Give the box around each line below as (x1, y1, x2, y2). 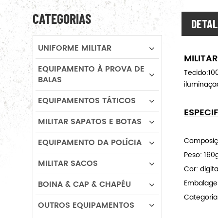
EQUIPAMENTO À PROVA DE (38, 63, 145, 75)
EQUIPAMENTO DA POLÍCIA (38, 136, 142, 149)
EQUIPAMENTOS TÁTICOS (38, 94, 136, 107)
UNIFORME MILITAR (38, 42, 111, 54)
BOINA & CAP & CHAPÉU (38, 178, 131, 191)
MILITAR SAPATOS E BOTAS (38, 115, 142, 128)
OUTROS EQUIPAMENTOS (38, 199, 134, 212)
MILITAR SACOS (38, 157, 98, 170)
